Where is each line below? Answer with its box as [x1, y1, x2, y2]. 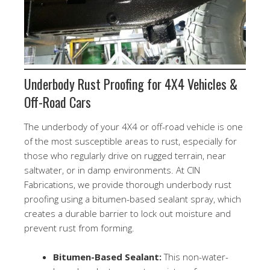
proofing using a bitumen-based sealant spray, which [24, 192, 241, 205]
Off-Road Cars [24, 92, 91, 111]
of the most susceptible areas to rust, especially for [24, 134, 237, 147]
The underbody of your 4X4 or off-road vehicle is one [24, 120, 243, 133]
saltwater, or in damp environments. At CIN [24, 163, 200, 176]
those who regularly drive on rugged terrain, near [24, 149, 226, 162]
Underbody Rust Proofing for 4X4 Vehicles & [24, 74, 237, 93]
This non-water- [162, 250, 228, 263]
